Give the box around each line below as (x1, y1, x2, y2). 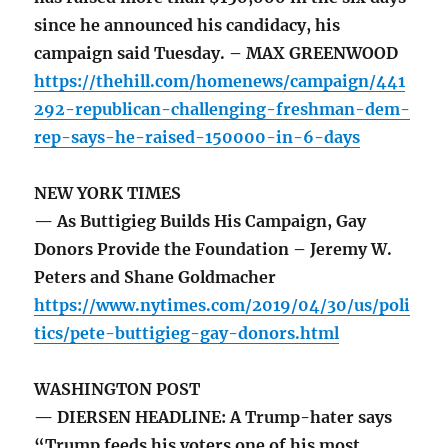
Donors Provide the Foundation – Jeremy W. (34, 239, 393, 260)
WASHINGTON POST (34, 379, 201, 400)
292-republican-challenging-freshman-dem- (34, 99, 411, 120)
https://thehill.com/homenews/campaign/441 (34, 71, 406, 92)
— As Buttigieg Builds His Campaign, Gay (34, 211, 367, 232)
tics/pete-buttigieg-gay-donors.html (34, 323, 340, 344)
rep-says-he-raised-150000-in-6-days (34, 127, 361, 148)
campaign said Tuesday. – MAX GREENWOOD (34, 43, 403, 64)
